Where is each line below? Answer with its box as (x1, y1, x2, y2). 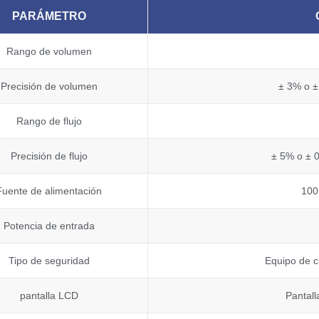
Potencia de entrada (3, 220, 95, 232)
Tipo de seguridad (8, 255, 90, 267)
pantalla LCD (19, 290, 78, 302)
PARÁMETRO (11, 10, 86, 23)
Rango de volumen (6, 46, 92, 58)
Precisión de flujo (10, 150, 88, 162)
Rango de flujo (16, 115, 82, 127)
